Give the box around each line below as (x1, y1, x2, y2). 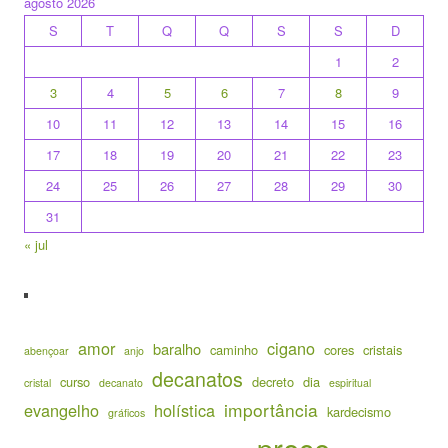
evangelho (24, 398, 99, 422)
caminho (210, 340, 258, 359)
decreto (252, 372, 294, 391)
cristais (363, 340, 402, 359)
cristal (24, 375, 51, 390)
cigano (267, 336, 315, 360)
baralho (153, 338, 201, 359)
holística (154, 398, 215, 422)
